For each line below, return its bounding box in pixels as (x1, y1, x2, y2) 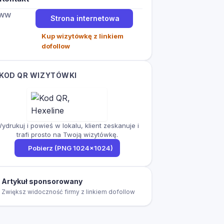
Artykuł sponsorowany (1, 177, 82, 186)
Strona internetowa (50, 14, 119, 23)
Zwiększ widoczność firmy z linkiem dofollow (1, 188, 135, 196)
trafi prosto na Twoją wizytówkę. (16, 130, 118, 139)
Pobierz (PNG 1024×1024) (27, 144, 113, 152)
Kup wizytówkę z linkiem (41, 32, 123, 40)
